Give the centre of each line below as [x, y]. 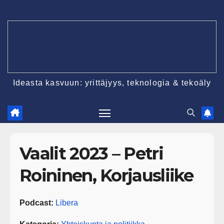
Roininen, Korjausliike [106, 176]
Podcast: [37, 202]
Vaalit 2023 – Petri [91, 154]
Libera [67, 202]
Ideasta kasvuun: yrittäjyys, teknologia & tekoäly [112, 82]
